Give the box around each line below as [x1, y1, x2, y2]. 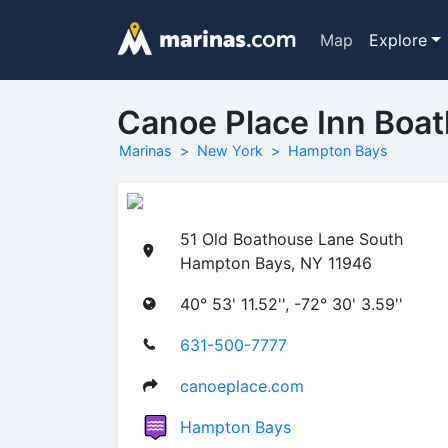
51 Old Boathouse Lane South [180, 228, 403, 249]
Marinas [119, 142, 172, 159]
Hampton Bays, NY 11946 [180, 252, 372, 273]
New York [197, 142, 263, 159]
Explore [368, 30, 427, 50]
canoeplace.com [180, 375, 304, 396]
